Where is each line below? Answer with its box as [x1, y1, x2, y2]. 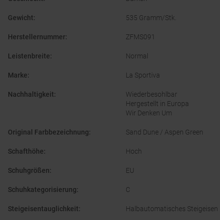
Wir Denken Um [126, 109, 172, 117]
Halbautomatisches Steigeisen [126, 205, 218, 213]
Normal [126, 52, 148, 60]
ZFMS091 [126, 33, 155, 41]
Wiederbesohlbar [126, 90, 177, 99]
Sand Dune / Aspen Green [126, 128, 203, 137]
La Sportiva [126, 71, 160, 80]
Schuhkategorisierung [8, 186, 77, 194]
